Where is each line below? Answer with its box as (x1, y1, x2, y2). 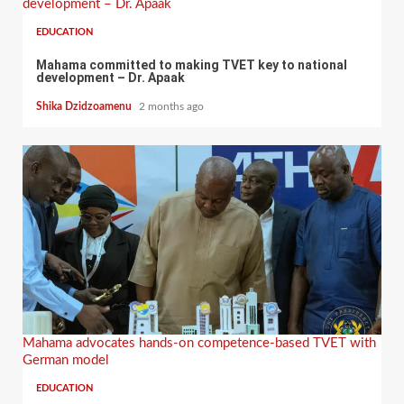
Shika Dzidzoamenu (36, 101, 134, 113)
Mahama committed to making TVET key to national (36, 57, 347, 72)
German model (23, 353, 113, 368)
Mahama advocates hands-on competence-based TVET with (23, 336, 376, 351)
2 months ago (139, 101, 204, 113)
